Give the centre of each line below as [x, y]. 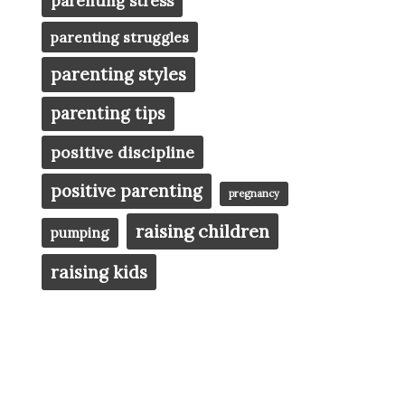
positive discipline [122, 153]
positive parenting [127, 191]
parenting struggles [120, 38]
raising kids [99, 273]
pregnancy [254, 194]
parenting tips [108, 114]
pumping [80, 233]
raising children [202, 231]
